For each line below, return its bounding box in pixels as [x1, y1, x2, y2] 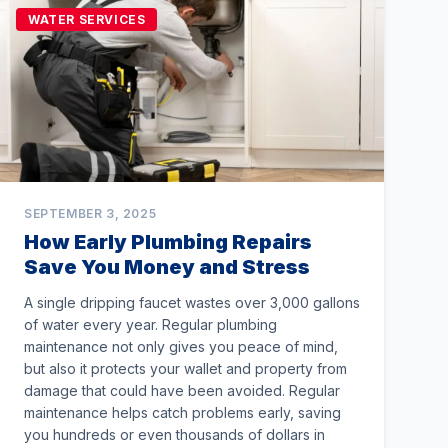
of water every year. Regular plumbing [24, 316, 277, 333]
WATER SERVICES [28, 12, 146, 27]
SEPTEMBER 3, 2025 [24, 206, 157, 221]
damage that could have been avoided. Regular [24, 382, 340, 399]
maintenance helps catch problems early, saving [24, 404, 341, 421]
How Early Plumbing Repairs [24, 230, 312, 254]
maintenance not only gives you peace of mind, [24, 338, 338, 355]
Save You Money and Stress [24, 255, 310, 279]
